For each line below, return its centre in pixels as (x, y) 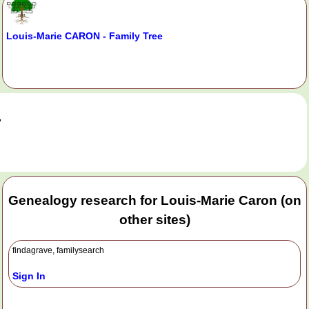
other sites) (154, 219)
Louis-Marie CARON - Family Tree (84, 36)
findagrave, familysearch (58, 251)
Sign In (29, 276)
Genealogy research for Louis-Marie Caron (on (154, 200)
